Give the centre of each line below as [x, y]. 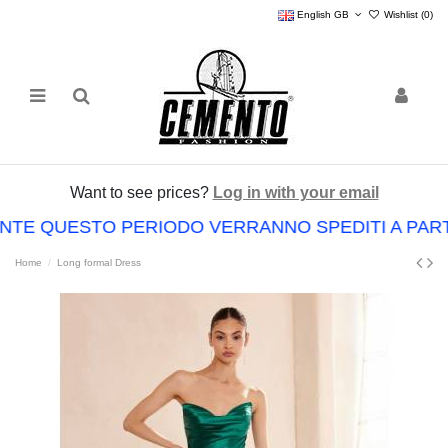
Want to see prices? [141, 192]
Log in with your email [295, 192]
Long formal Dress [99, 262]
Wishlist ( [402, 14]
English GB [322, 14]
